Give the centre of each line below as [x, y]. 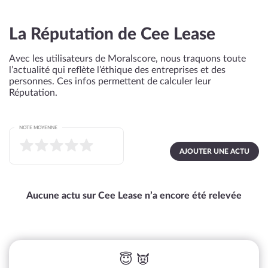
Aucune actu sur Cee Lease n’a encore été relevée [134, 196]
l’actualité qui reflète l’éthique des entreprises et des [117, 70]
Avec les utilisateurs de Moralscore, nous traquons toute [127, 59]
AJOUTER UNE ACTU [214, 151]
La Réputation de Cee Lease [112, 34]
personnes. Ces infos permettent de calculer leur [110, 81]
